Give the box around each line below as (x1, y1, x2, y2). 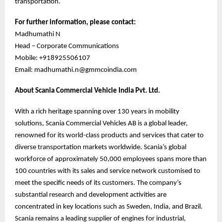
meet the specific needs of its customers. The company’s (15, 179, 181, 187)
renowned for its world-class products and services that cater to (15, 132, 204, 140)
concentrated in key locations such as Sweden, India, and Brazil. (15, 203, 203, 211)
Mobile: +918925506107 (15, 55, 92, 62)
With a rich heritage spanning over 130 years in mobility (15, 108, 179, 116)
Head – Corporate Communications (15, 43, 120, 51)
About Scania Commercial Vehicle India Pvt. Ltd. (15, 87, 160, 95)
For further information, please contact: (15, 19, 136, 27)
